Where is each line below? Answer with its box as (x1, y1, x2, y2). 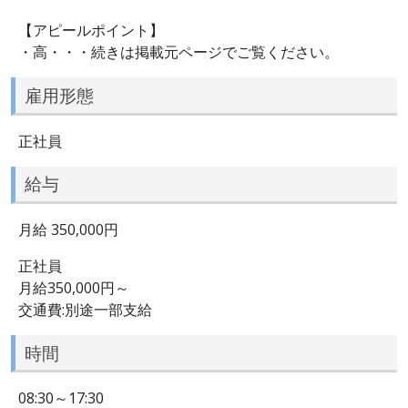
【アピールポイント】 (18, 20, 164, 41)
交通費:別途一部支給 (18, 299, 152, 320)
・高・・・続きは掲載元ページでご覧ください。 (18, 42, 339, 63)
